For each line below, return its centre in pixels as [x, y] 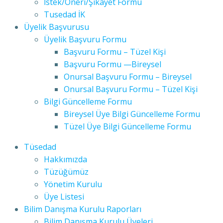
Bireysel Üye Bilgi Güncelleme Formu [132, 114]
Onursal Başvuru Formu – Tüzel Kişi [131, 89]
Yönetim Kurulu [73, 184]
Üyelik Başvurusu [56, 27]
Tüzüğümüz [66, 172]
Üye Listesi [64, 197]
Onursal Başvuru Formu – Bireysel [128, 77]
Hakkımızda [65, 159]
